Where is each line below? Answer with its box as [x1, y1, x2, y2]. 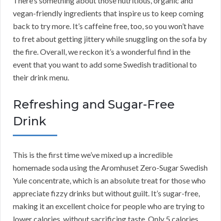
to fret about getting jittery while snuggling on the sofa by [13, 34, 207, 43]
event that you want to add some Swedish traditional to [13, 59, 197, 69]
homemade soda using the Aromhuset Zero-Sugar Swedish [13, 162, 208, 172]
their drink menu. [13, 72, 69, 82]
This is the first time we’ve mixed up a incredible [13, 149, 173, 159]
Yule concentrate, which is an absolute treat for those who [13, 175, 206, 185]
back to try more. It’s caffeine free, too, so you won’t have [13, 21, 204, 31]
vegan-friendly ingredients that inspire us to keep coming [13, 8, 204, 18]
